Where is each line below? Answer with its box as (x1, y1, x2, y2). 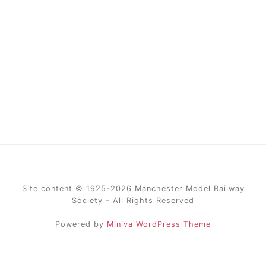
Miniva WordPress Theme (107, 219, 211, 229)
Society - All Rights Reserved (72, 196, 194, 205)
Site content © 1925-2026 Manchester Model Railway (21, 184, 245, 194)
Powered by (55, 219, 107, 229)
